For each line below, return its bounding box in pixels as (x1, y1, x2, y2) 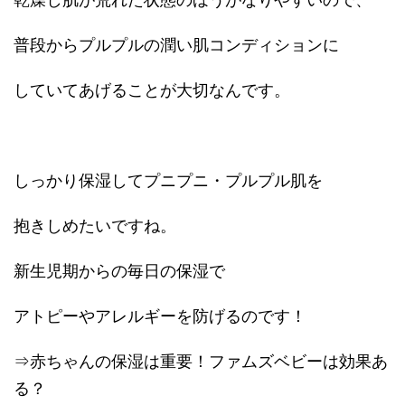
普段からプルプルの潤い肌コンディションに (14, 35, 339, 54)
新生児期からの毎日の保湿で (14, 261, 225, 280)
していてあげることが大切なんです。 (14, 80, 290, 99)
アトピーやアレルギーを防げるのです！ (14, 306, 306, 325)
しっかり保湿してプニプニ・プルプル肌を (14, 171, 323, 190)
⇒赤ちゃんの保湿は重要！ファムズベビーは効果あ (14, 352, 388, 371)
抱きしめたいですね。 (14, 216, 176, 235)
